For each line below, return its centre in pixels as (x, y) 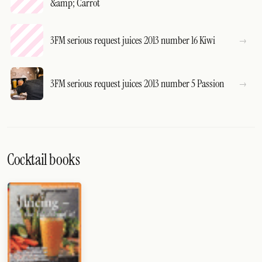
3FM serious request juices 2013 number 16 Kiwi (133, 40)
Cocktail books (44, 160)
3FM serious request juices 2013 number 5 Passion (137, 83)
